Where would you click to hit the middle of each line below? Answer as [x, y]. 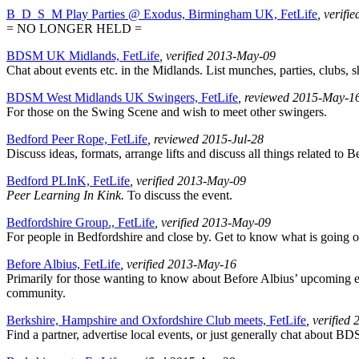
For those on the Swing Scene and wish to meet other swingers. [167, 112]
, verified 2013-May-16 [178, 264]
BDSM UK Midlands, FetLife [83, 56]
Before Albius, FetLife [63, 264]
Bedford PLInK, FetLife [68, 181]
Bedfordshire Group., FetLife [81, 223]
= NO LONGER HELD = [74, 29]
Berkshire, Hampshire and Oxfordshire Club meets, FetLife [156, 321]
